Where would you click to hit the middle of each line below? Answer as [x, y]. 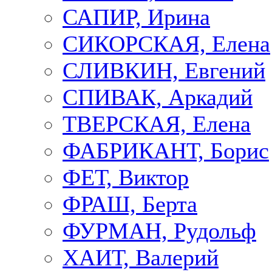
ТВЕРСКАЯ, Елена [157, 124]
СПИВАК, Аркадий [158, 97]
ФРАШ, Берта [130, 204]
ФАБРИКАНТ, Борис [166, 151]
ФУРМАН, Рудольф [159, 231]
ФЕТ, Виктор [126, 178]
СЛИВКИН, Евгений [164, 71]
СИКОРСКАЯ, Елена [166, 44]
